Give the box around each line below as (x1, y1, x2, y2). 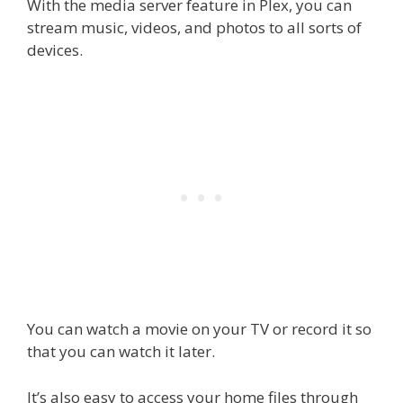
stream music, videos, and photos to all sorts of (27, 16, 362, 38)
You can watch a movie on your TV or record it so (27, 318, 372, 340)
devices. (27, 39, 83, 60)
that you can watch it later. (27, 341, 215, 363)
